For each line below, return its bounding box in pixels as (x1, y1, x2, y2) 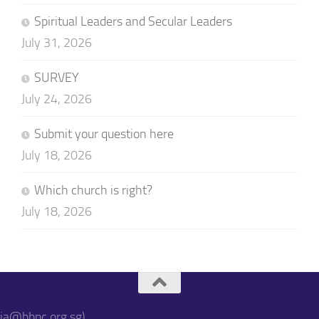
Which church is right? (33, 182, 152, 199)
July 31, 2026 (21, 35, 92, 51)
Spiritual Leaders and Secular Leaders (33, 14, 232, 30)
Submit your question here (33, 126, 174, 142)
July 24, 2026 (21, 91, 92, 108)
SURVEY (33, 70, 79, 86)
